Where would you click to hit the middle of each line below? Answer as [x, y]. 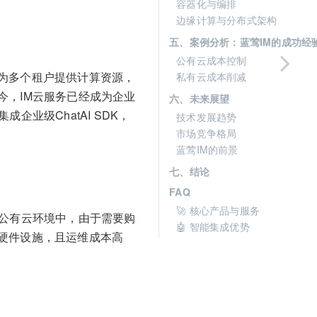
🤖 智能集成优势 [213, 226]
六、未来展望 [200, 98]
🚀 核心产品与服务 [218, 210]
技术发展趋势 [207, 117]
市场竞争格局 [207, 133]
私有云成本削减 [212, 76]
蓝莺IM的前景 [207, 149]
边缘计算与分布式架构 [227, 20]
